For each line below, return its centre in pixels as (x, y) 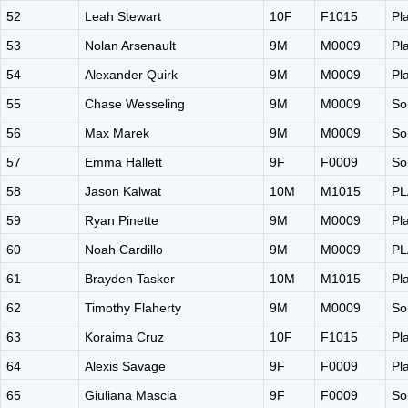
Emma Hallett (123, 162)
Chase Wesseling (135, 104)
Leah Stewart (123, 16)
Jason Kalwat (123, 191)
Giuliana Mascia (131, 395)
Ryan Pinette (122, 220)
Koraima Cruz (124, 337)
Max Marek (117, 133)
